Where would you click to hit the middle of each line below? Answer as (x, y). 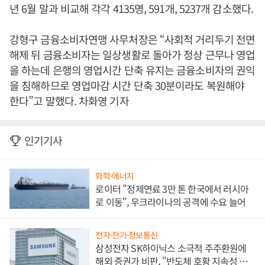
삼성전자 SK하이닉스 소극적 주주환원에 (171, 248)
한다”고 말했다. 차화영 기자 (69, 101)
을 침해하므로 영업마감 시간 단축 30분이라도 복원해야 (127, 85)
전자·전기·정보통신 (127, 235)
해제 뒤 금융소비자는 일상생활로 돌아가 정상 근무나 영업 (132, 54)
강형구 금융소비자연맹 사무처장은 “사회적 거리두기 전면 (132, 39)
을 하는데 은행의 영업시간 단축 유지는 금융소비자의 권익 (132, 70)
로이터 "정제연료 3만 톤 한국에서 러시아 (172, 188)
